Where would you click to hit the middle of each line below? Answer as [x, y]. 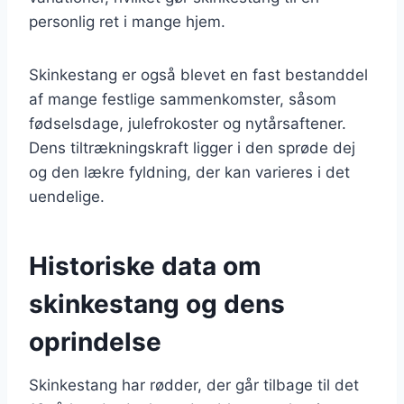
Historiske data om [145, 266]
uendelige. [67, 196]
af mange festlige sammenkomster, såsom [183, 99]
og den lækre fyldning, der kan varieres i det [189, 172]
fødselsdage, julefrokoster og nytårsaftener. [188, 123]
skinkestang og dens [157, 303]
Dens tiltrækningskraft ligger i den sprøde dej [192, 147]
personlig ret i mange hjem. [127, 21]
